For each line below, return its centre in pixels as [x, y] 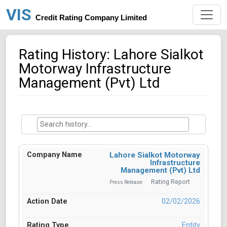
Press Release [126, 182]
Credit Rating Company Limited [91, 17]
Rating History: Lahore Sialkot [111, 54]
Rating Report [171, 182]
